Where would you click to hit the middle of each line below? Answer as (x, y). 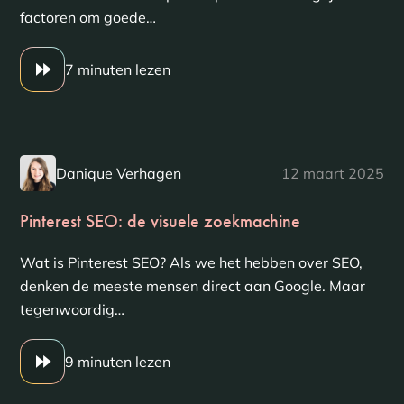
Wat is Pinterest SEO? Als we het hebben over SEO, (191, 262)
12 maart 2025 (333, 173)
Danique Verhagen (118, 173)
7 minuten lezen (117, 69)
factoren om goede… (87, 17)
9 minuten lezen (117, 362)
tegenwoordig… (72, 309)
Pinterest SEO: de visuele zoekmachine (160, 221)
